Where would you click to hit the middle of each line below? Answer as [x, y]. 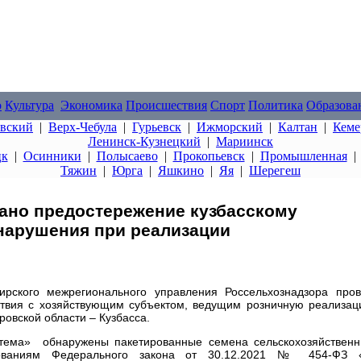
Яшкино [181, 170]
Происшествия [166, 105]
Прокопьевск [209, 156]
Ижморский [230, 127]
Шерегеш [275, 170]
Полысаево [127, 156]
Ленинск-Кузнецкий [144, 141]
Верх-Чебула [83, 127]
